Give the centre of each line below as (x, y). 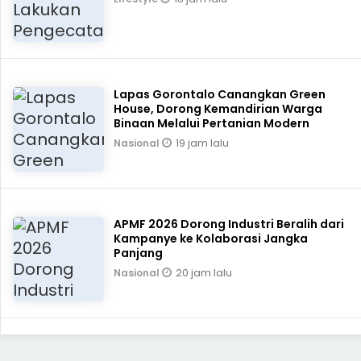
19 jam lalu (203, 143)
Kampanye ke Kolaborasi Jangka (211, 239)
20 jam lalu (204, 273)
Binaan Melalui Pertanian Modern (212, 123)
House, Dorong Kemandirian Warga (218, 109)
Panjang (139, 253)
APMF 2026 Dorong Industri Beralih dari (229, 224)
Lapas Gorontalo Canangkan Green (220, 94)
